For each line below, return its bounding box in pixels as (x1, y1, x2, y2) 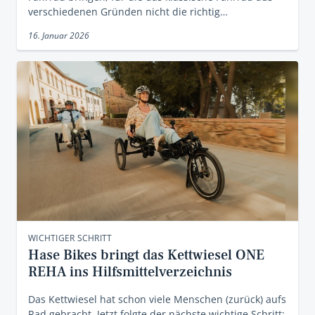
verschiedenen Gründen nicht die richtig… (28, 4, 228, 18)
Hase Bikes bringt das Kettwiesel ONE (28, 245, 264, 264)
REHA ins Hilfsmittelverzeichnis (28, 262, 232, 281)
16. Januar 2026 (28, 29, 89, 41)
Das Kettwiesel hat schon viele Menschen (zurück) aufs (28, 292, 286, 306)
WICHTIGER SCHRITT (28, 231, 112, 244)
